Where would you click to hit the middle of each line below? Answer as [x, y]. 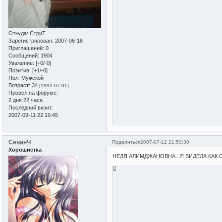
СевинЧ [20, 142]
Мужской [32, 78]
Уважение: [21, 63]
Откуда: [18, 33]
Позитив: [20, 70]
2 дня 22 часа [26, 100]
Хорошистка [25, 149]
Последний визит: [31, 107]
